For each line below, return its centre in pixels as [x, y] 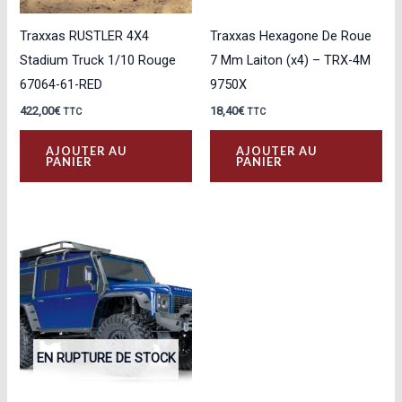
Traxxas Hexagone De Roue [291, 35]
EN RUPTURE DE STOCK [106, 358]
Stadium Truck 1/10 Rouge [98, 60]
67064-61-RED [61, 84]
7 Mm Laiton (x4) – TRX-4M [290, 60]
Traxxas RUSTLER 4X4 [85, 35]
